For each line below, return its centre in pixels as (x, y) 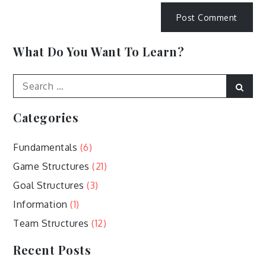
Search (28, 81)
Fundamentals (45, 148)
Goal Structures (49, 186)
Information (40, 205)
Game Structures (51, 167)
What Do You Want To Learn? (99, 52)
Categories (46, 118)
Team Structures (51, 224)
